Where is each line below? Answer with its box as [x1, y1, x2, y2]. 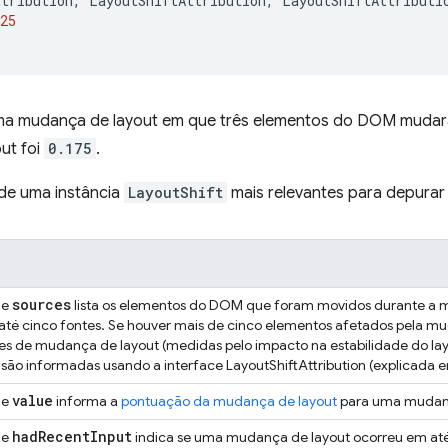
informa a [53, 392, 121, 410]
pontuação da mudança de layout [121, 392, 337, 410]
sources [12, 295, 71, 314]
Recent [38, 427, 90, 446]
